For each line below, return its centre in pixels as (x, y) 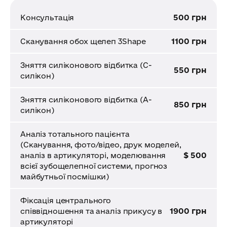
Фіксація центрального (66, 200)
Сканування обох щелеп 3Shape (83, 41)
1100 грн (189, 41)
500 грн (190, 17)
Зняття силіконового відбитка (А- (86, 99)
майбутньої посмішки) (65, 176)
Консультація (47, 17)
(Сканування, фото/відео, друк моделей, (101, 144)
